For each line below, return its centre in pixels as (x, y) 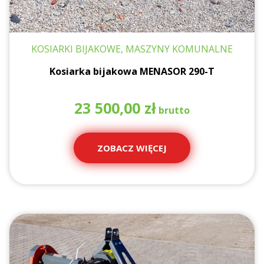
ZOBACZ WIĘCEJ (132, 148)
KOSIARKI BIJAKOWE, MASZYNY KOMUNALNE (132, 49)
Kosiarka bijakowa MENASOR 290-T (132, 72)
